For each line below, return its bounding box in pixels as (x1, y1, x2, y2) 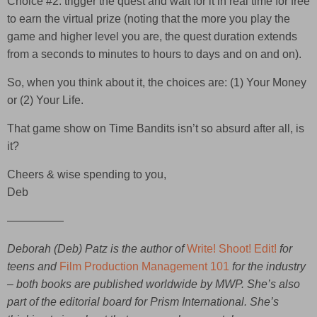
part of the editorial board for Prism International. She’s (7, 296, 279, 309)
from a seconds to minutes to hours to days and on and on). (7, 48, 301, 61)
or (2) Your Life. (7, 94, 83, 107)
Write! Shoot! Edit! (187, 243, 277, 255)
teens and (7, 260, 59, 273)
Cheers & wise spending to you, (7, 168, 166, 181)
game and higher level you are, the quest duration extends (7, 30, 297, 43)
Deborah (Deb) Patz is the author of (7, 243, 187, 255)
